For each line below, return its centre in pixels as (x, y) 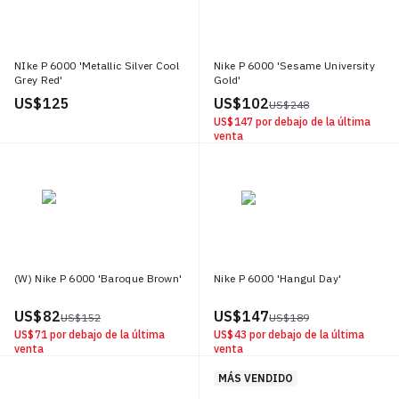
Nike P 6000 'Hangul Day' (278, 278)
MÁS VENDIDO (255, 379)
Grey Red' (39, 80)
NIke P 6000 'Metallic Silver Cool (97, 65)
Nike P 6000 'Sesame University (295, 65)
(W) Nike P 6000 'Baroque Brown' (98, 278)
